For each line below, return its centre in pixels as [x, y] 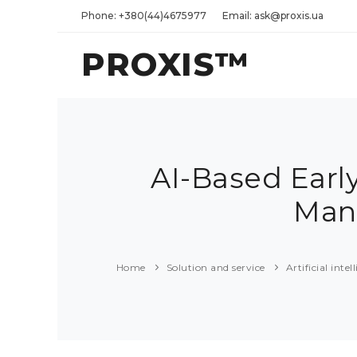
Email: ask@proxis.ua [273, 16]
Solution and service [216, 268]
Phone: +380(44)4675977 [144, 16]
